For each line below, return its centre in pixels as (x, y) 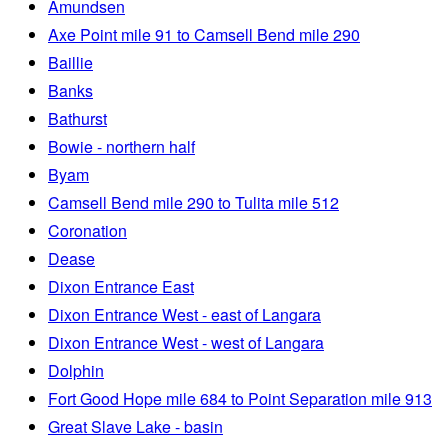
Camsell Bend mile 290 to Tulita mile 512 (193, 203)
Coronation (87, 231)
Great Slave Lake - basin (135, 427)
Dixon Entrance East (121, 287)
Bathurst (77, 119)
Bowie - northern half (121, 147)
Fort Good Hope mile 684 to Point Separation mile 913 (240, 399)
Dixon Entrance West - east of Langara (184, 315)
